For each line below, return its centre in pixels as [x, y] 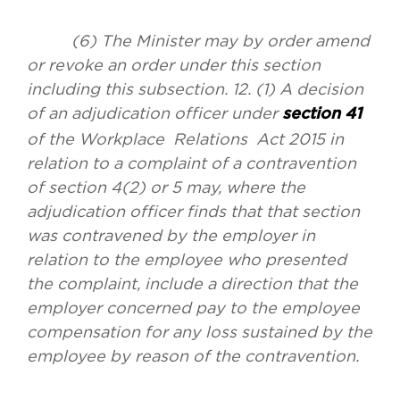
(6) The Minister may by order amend [198, 41]
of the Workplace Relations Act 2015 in [185, 139]
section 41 [322, 115]
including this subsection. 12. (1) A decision [195, 89]
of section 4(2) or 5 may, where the [166, 187]
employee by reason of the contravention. [193, 356]
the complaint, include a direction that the [192, 284]
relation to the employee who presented [187, 260]
